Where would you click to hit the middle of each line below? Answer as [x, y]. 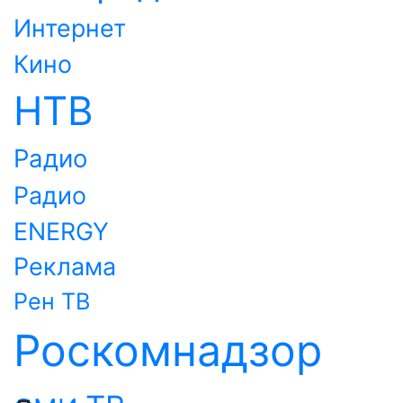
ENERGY [61, 231]
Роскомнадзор [168, 350]
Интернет [70, 28]
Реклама [65, 267]
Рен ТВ [52, 301]
